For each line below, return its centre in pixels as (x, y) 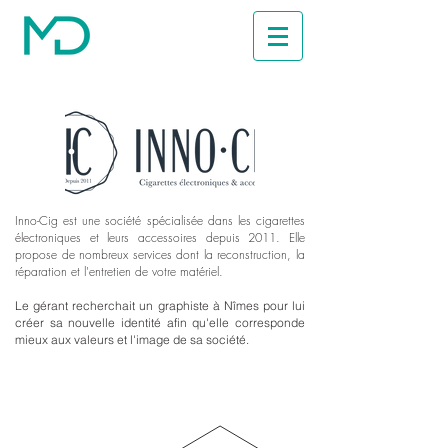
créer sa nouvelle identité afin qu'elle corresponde (160, 322)
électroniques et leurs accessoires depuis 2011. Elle (160, 237)
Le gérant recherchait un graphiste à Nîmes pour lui (160, 305)
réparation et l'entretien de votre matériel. (119, 271)
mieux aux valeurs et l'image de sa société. (132, 339)
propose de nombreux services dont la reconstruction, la (160, 254)
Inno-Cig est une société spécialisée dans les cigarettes (160, 220)
